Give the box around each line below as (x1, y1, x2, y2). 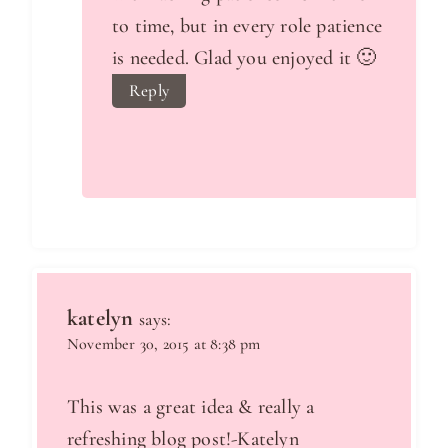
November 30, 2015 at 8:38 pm (67, 333, 261, 354)
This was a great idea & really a (67, 394, 315, 419)
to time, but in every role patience (112, 13, 382, 38)
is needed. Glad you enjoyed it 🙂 (112, 45, 377, 70)
